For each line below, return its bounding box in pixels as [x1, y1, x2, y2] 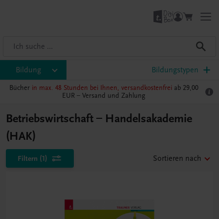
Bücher [9, 84, 32, 92]
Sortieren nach [153, 154, 201, 163]
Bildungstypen [152, 66, 198, 74]
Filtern [18, 154, 38, 163]
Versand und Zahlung [82, 91, 145, 100]
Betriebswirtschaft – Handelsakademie [6, 111, 192, 126]
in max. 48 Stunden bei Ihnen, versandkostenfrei [31, 84, 172, 92]
